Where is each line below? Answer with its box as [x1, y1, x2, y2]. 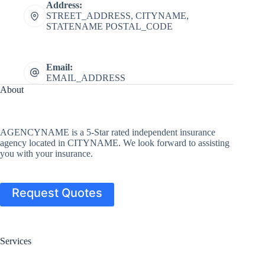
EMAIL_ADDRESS [46, 72, 125, 83]
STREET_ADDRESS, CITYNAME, [46, 11, 189, 21]
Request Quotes [12, 186, 102, 201]
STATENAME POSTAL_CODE [46, 21, 173, 32]
